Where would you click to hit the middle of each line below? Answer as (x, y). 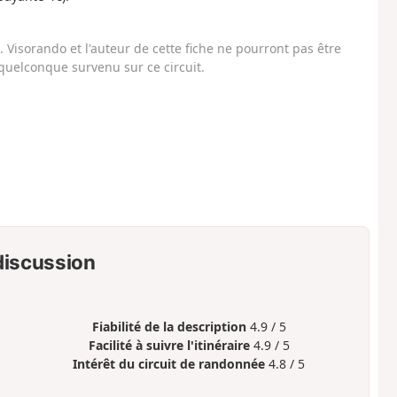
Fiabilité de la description (169, 327)
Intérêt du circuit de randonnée (169, 364)
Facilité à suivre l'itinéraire (169, 346)
